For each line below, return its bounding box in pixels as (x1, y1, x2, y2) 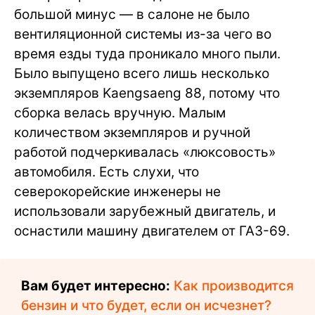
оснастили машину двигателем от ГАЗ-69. (14, 222, 290, 239)
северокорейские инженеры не (14, 183, 221, 200)
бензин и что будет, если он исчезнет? (21, 297, 271, 314)
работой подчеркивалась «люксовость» (14, 143, 276, 160)
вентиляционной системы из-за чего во (14, 25, 271, 42)
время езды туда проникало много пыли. (14, 45, 281, 62)
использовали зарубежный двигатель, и (14, 202, 276, 219)
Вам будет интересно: (21, 277, 170, 294)
